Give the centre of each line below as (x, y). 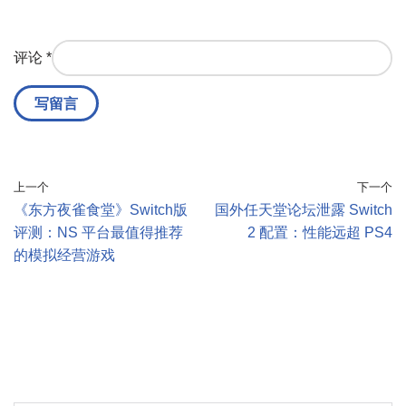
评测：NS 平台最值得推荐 (98, 233)
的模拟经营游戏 (64, 256)
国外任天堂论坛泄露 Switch (304, 210)
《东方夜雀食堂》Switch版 (101, 210)
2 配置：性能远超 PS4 (320, 233)
